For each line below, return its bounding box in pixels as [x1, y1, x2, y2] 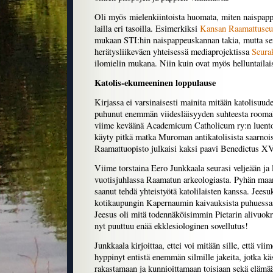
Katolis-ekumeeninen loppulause [94, 76, 216, 90]
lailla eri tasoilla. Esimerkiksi [94, 23, 200, 35]
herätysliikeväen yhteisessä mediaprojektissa [94, 46, 252, 58]
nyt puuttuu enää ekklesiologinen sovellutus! [94, 220, 248, 232]
